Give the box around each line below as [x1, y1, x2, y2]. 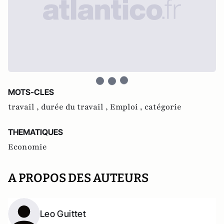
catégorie [144, 101, 181, 112]
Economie [8, 141, 47, 152]
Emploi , [110, 101, 144, 112]
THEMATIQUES [8, 127, 63, 137]
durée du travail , [41, 101, 110, 112]
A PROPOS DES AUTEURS [8, 171, 148, 185]
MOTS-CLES [8, 87, 54, 97]
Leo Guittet [40, 208, 86, 219]
